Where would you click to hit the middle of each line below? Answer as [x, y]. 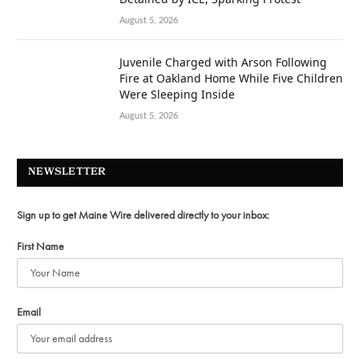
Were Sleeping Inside [177, 95]
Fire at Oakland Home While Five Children [231, 79]
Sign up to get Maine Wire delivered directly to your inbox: [143, 215]
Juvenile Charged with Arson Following [223, 63]
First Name [40, 246]
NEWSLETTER [67, 173]
